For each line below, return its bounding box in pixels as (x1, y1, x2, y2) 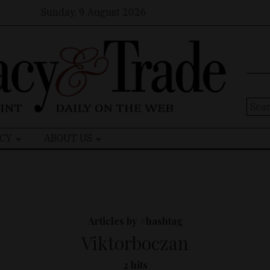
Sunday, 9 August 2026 (41, 5, 146, 18)
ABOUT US (44, 132, 93, 145)
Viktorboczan (81, 231, 189, 256)
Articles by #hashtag (87, 215, 183, 228)
